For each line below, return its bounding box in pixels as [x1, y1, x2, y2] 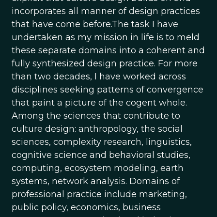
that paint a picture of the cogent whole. [12, 97, 187, 108]
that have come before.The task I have [12, 19, 178, 30]
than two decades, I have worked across [12, 71, 186, 82]
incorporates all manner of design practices [12, 6, 200, 16]
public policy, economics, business [12, 202, 161, 213]
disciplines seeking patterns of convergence [12, 84, 203, 95]
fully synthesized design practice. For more [12, 58, 198, 69]
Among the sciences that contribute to [12, 110, 180, 121]
